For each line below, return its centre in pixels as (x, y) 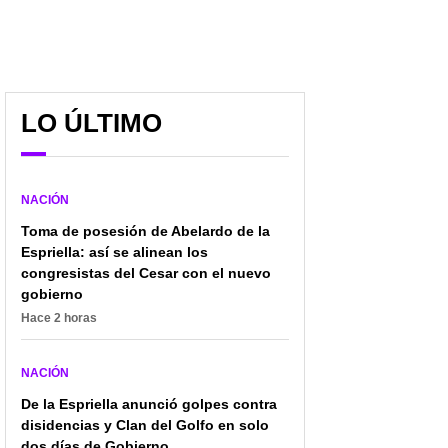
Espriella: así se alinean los (114, 251)
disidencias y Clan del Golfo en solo (145, 424)
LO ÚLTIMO (91, 122)
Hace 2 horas (59, 317)
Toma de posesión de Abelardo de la (145, 230)
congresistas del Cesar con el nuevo (146, 272)
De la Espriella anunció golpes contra (149, 403)
